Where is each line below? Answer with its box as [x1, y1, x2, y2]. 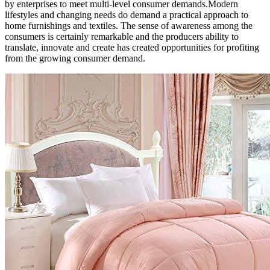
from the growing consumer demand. [5, 52, 145, 63]
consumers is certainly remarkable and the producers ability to [5, 31, 239, 42]
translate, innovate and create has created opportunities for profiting [5, 42, 259, 52]
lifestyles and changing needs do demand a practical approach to [5, 9, 248, 20]
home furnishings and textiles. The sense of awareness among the [5, 20, 253, 31]
